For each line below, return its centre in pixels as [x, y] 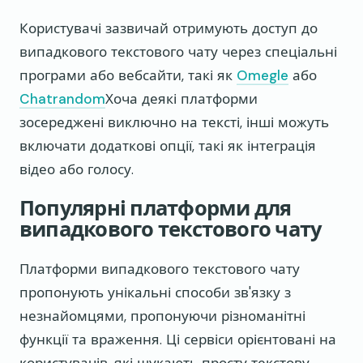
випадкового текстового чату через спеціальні [178, 51]
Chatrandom [62, 98]
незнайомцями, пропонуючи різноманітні [162, 316]
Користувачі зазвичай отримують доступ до [169, 28]
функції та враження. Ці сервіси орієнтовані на [178, 340]
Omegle [263, 75]
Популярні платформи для [156, 209]
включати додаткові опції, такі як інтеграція [168, 145]
